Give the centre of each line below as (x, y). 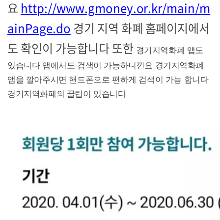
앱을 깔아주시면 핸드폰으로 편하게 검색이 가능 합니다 (108, 80)
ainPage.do (39, 28)
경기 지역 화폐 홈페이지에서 (140, 28)
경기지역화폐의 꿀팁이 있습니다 (67, 94)
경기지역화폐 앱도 (170, 50)
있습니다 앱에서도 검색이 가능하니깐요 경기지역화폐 (106, 66)
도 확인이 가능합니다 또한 (72, 48)
